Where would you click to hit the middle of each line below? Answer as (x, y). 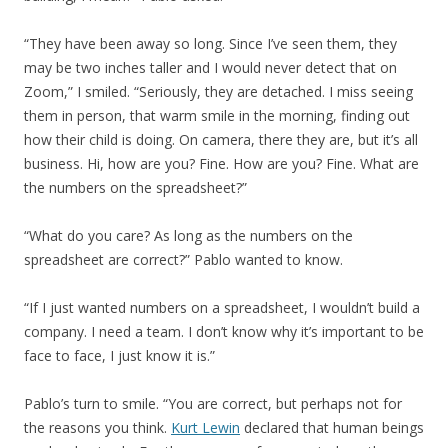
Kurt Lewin (205, 427)
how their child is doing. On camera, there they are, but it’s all (221, 139)
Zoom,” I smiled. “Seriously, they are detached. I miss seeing (218, 91)
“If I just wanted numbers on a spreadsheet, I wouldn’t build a (222, 307)
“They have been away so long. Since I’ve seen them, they (210, 43)
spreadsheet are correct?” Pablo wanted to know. (183, 259)
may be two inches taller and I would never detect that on (210, 67)
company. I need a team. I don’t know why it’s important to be (224, 331)
